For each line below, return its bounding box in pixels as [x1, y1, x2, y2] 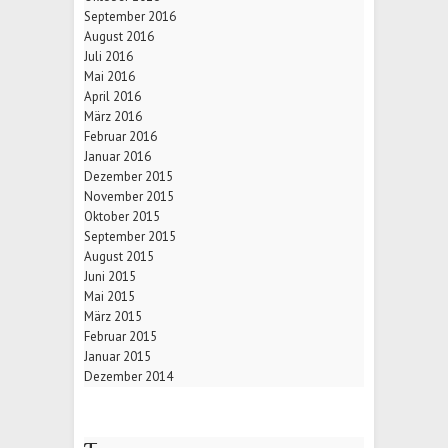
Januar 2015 [84, 348, 151, 366]
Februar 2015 [84, 328, 157, 346]
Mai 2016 [84, 68, 135, 86]
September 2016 [84, 8, 176, 26]
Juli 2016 [84, 48, 133, 66]
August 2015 [84, 248, 154, 266]
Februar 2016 [84, 128, 157, 146]
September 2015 [84, 228, 176, 246]
